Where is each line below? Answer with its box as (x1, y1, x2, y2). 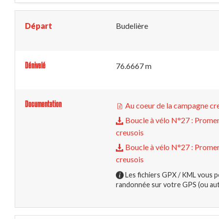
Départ (25, 21, 52, 30)
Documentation (25, 99, 62, 109)
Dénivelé (25, 61, 45, 70)
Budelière (115, 21, 148, 30)
